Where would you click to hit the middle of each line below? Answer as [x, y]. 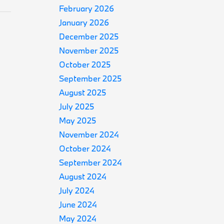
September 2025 [90, 78]
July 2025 [77, 106]
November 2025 [89, 50]
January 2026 [84, 22]
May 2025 [78, 120]
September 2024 [91, 162]
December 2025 [89, 36]
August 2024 [83, 176]
